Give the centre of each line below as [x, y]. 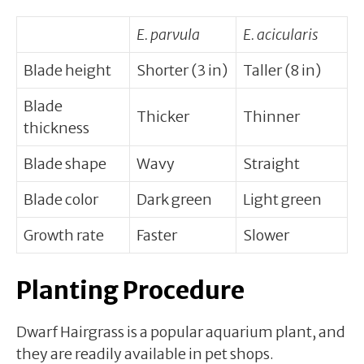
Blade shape [65, 163]
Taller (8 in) [282, 70]
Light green [282, 199]
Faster [157, 235]
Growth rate [64, 235]
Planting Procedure [130, 290]
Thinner [271, 116]
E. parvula [168, 34]
